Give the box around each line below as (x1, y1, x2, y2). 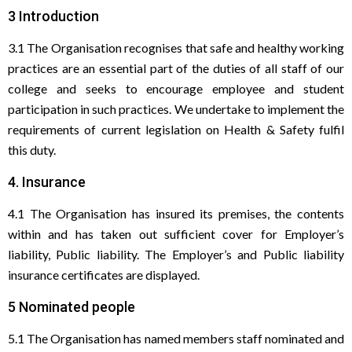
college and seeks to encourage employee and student (8, 81, 344, 96)
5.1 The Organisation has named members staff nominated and (8, 331, 344, 346)
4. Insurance (8, 174, 86, 190)
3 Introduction (8, 8, 99, 24)
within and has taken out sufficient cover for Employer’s (8, 226, 344, 241)
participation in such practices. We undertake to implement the (8, 101, 344, 116)
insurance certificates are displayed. (8, 267, 200, 282)
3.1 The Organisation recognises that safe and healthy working (8, 40, 344, 55)
